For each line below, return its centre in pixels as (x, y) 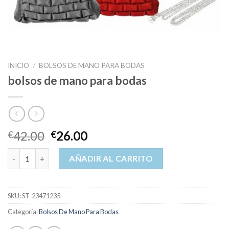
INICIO (18, 65)
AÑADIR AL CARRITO (111, 158)
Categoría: (23, 212)
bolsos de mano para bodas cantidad (70, 154)
